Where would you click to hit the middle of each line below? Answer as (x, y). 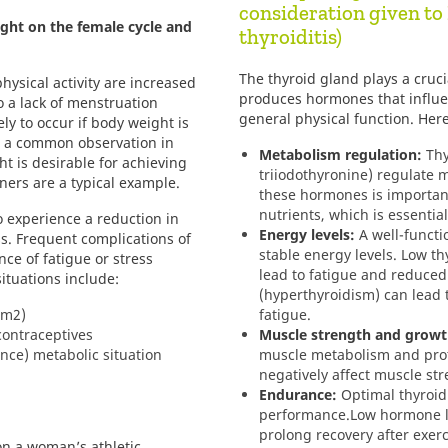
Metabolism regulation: (340, 154)
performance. (304, 414)
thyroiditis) (290, 36)
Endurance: (298, 394)
